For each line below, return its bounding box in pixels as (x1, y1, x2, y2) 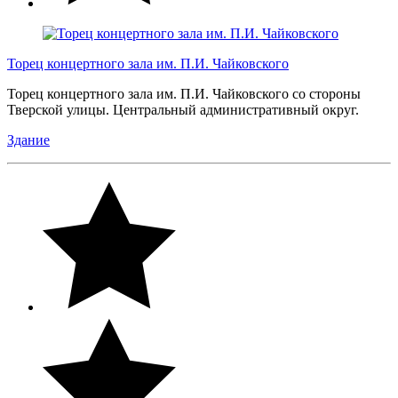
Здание (7, 131, 50, 147)
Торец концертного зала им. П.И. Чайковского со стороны (7, 85, 361, 101)
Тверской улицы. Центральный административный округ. (7, 101, 362, 117)
